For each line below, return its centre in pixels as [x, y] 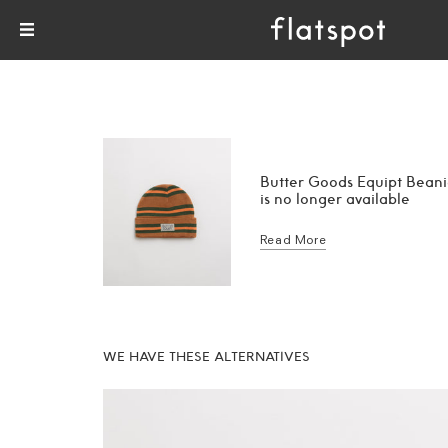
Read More [293, 239]
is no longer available [335, 199]
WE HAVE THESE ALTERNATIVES [207, 357]
